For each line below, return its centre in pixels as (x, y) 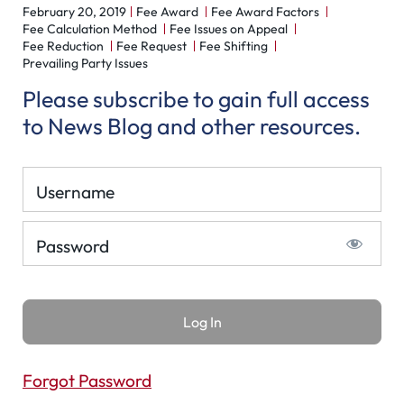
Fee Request (151, 46)
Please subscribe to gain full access (196, 99)
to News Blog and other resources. (192, 126)
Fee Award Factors (265, 12)
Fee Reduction (63, 46)
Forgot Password (87, 381)
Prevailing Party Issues (85, 63)
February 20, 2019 (74, 12)
